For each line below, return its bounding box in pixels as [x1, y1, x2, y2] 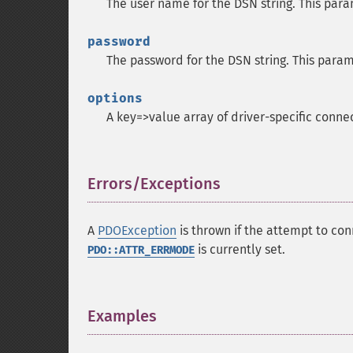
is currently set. [195, 242, 285, 257]
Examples [87, 307, 157, 325]
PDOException [98, 223, 176, 238]
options [87, 91, 143, 106]
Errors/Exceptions [87, 174, 221, 193]
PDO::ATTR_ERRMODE [87, 243, 195, 257]
